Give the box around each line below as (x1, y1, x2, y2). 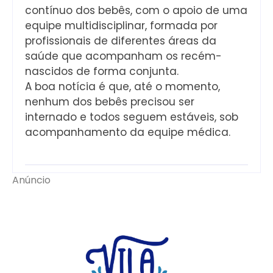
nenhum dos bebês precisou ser (25, 94, 194, 110)
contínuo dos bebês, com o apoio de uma (25, 3, 247, 18)
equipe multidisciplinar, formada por (25, 18, 218, 34)
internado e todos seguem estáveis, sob (25, 110, 238, 125)
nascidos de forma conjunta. (25, 64, 179, 79)
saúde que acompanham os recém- (25, 49, 222, 64)
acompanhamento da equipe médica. (25, 125, 230, 140)
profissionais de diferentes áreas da (25, 34, 216, 49)
